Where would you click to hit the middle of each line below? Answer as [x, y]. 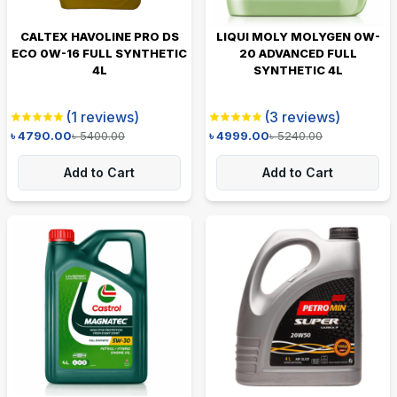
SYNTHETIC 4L [298, 70]
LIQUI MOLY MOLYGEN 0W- [298, 36]
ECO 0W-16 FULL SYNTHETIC [99, 53]
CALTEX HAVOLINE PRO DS [99, 36]
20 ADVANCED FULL [298, 53]
